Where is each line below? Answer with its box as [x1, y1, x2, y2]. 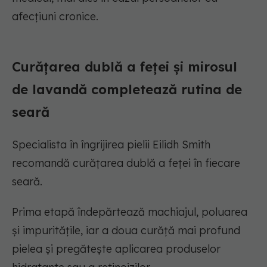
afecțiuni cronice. [12, 10, 98, 24]
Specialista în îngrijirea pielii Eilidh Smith [12, 138, 210, 152]
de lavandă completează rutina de [12, 81, 242, 98]
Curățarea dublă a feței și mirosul [12, 58, 237, 76]
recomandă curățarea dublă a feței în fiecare [12, 156, 240, 170]
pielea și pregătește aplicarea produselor [12, 242, 221, 256]
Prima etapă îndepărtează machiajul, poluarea [12, 205, 247, 219]
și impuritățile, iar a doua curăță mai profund [12, 223, 240, 238]
